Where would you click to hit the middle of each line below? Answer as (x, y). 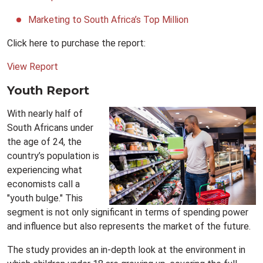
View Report (33, 67)
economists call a (43, 184)
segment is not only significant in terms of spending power (128, 213)
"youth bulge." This (45, 198)
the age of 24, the (44, 142)
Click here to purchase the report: (76, 43)
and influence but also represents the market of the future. (129, 227)
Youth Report (48, 91)
